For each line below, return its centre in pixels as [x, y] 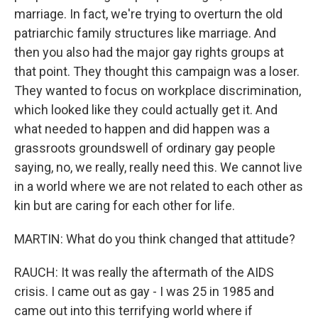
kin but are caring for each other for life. [125, 205]
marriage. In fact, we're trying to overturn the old [148, 14]
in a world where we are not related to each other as [159, 186]
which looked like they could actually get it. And [146, 110]
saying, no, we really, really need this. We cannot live [158, 167]
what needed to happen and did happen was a [142, 129]
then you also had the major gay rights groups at [149, 52]
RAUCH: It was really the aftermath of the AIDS [144, 272]
